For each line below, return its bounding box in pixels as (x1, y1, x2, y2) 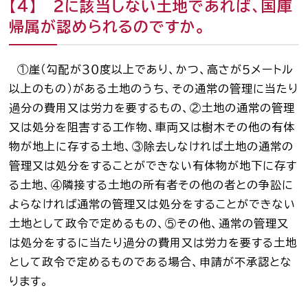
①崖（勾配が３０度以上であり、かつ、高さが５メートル (9, 64, 294, 76)
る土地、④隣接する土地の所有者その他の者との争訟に (9, 179, 294, 191)
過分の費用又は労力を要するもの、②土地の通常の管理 (9, 102, 296, 114)
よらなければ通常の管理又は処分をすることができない (9, 199, 296, 210)
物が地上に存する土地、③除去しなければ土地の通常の (9, 141, 294, 153)
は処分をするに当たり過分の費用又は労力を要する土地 (9, 237, 298, 249)
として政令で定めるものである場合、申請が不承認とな (9, 256, 293, 268)
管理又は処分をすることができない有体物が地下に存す (9, 160, 298, 172)
